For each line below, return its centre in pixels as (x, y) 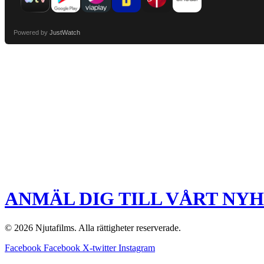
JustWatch (65, 32)
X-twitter (99, 247)
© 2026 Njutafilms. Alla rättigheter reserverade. (93, 227)
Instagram (137, 247)
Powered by (32, 32)
